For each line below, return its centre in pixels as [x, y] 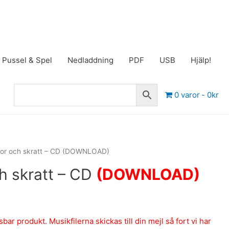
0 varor [187, 95]
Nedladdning [90, 60]
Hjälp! [201, 60]
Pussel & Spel [27, 60]
